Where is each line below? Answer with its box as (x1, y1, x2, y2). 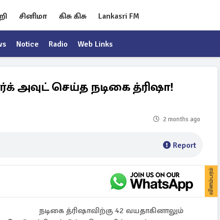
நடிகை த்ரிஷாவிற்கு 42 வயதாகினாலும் (39, 206, 184, 216)
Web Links (78, 39, 113, 49)
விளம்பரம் (207, 167, 215, 195)
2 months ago (163, 115, 200, 123)
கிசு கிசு (59, 11, 86, 21)
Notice (16, 39, 39, 49)
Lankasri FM (98, 11, 139, 21)
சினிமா (19, 11, 47, 21)
